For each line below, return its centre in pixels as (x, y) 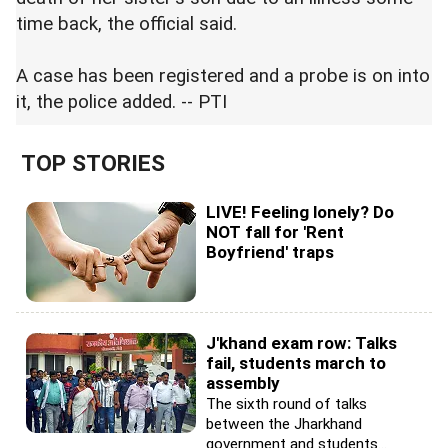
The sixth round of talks (286, 403)
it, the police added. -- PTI (124, 101)
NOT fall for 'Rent (275, 231)
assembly (243, 382)
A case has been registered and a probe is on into (223, 75)
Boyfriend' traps (270, 251)
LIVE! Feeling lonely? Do (300, 211)
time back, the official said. (129, 23)
